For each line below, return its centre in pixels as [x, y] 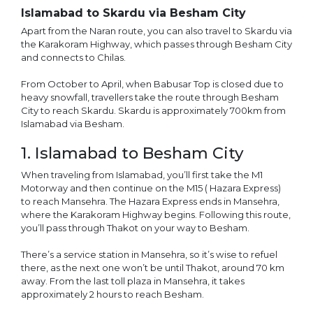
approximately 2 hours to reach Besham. [112, 294]
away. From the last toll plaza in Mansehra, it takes [133, 281]
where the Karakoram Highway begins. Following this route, [156, 214]
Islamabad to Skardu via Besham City [133, 13]
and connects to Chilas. [73, 58]
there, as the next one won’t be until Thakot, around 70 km [153, 267]
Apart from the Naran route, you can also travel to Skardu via [156, 31]
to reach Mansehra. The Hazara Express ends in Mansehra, [150, 201]
